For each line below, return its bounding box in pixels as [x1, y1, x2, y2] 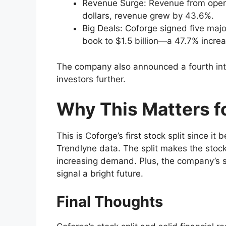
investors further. [56, 74, 126, 84]
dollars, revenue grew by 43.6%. [82, 11, 214, 21]
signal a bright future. [56, 168, 143, 179]
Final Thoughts [56, 192, 163, 210]
